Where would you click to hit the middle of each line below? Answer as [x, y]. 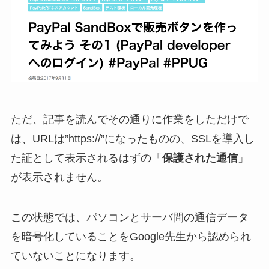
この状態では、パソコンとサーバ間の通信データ [129, 218]
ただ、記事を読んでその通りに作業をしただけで [129, 119]
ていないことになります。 [75, 256]
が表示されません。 [59, 177]
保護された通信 [200, 158]
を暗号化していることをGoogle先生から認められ [131, 237]
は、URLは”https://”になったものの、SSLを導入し [132, 138]
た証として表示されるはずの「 [86, 158]
